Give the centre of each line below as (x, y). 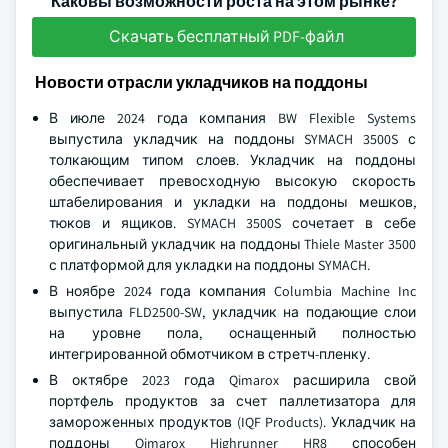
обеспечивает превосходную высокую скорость (232, 181)
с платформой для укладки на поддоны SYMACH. (209, 265)
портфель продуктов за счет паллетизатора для (232, 401)
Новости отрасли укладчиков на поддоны (200, 82)
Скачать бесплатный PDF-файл (226, 36)
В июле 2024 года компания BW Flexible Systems (232, 118)
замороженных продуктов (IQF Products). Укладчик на (232, 422)
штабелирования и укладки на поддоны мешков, (232, 202)
